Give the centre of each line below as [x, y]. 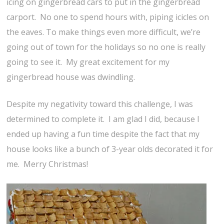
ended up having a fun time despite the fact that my [103, 134]
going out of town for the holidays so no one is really [106, 47]
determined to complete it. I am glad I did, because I [103, 119]
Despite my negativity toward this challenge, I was [100, 104]
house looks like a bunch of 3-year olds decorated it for [110, 149]
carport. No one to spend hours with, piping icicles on [108, 17]
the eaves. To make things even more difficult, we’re [104, 32]
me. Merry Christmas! [47, 164]
